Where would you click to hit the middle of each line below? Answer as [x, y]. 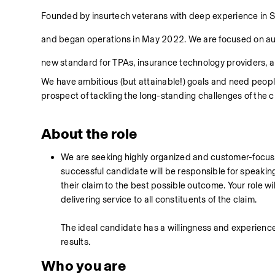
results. [77, 242]
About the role [89, 134]
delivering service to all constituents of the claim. [160, 199]
